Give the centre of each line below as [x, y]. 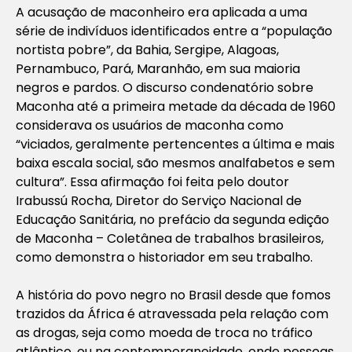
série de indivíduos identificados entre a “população [174, 31]
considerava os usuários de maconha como [150, 125]
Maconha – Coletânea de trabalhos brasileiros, [179, 238]
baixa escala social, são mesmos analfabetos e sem [175, 163]
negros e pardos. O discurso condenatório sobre [165, 87]
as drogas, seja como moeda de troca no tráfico [164, 332]
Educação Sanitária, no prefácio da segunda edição [172, 219]
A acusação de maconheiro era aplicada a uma [161, 12]
